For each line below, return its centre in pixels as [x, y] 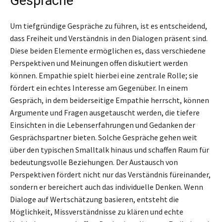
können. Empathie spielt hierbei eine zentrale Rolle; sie [104, 75]
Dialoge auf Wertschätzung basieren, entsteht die [94, 199]
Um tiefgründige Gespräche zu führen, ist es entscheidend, [109, 26]
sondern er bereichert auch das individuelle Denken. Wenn [107, 187]
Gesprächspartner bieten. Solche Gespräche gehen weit [104, 137]
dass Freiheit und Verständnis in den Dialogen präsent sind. [109, 38]
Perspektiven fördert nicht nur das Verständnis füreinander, [110, 174]
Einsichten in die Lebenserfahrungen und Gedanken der [103, 125]
